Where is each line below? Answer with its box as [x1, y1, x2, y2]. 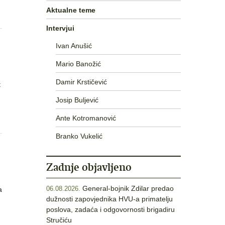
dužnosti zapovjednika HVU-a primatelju [46, 195, 173, 203]
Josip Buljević [55, 95, 98, 104]
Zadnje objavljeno [46, 160, 132, 174]
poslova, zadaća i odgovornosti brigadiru [46, 205, 175, 213]
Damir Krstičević [55, 77, 107, 86]
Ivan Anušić [55, 41, 92, 50]
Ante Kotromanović [55, 114, 116, 122]
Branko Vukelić [55, 132, 102, 140]
